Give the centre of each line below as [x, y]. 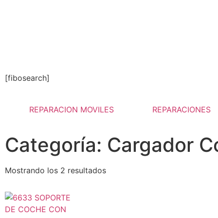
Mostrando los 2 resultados [55, 170]
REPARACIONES [181, 109]
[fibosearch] [27, 78]
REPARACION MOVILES [71, 109]
